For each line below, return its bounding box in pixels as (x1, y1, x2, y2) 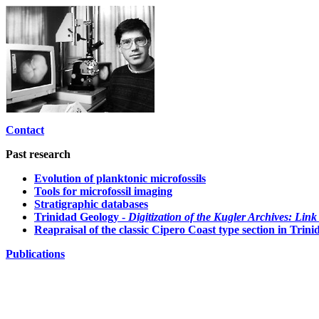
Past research (6, 148, 70, 160)
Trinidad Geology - (34, 211, 128, 223)
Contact (6, 124, 44, 136)
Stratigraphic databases (34, 198, 148, 210)
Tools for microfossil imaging (34, 185, 172, 197)
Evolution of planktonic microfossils (34, 172, 206, 184)
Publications (6, 248, 65, 260)
